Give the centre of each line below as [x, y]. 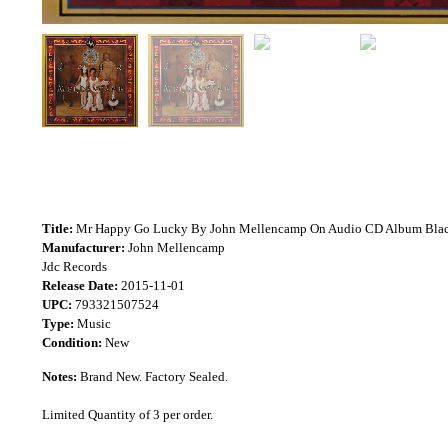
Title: [57, 228]
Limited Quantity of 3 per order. [127, 414]
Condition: [72, 342]
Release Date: [80, 285]
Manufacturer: [83, 247]
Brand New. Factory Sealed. [152, 376]
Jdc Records [74, 266]
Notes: [59, 376]
